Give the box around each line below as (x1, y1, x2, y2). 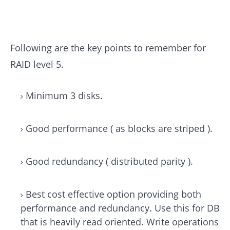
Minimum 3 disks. (26, 89, 103, 102)
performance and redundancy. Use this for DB (21, 201, 220, 214)
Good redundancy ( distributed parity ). (26, 155, 193, 167)
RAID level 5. (10, 57, 64, 70)
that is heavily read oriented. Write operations (21, 215, 219, 228)
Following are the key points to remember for (10, 41, 206, 54)
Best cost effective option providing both (26, 187, 201, 200)
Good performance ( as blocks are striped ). (26, 122, 213, 135)
